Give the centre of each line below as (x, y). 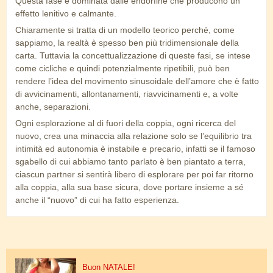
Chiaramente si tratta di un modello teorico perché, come (125, 30)
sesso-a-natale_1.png (59, 266)
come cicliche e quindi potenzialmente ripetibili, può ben (122, 68)
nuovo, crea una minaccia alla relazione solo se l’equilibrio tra (133, 136)
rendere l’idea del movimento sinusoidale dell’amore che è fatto (137, 81)
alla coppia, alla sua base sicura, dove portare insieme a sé (129, 187)
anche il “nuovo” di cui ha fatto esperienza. (97, 200)
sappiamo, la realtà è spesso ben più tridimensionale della (127, 42)
